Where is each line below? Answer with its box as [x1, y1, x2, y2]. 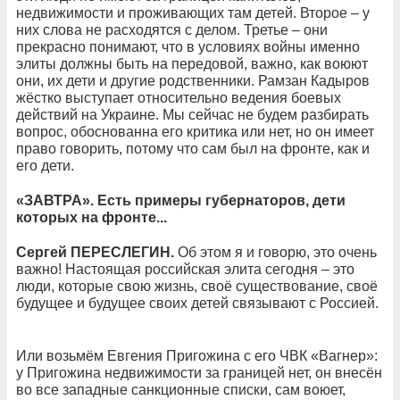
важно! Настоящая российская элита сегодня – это [16, 261, 354, 277]
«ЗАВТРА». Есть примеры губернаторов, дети [16, 192, 346, 208]
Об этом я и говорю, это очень [174, 244, 377, 260]
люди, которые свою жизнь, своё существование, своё [16, 278, 378, 294]
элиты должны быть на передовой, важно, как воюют [16, 55, 368, 71]
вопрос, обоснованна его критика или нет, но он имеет [16, 123, 374, 139]
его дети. [16, 157, 74, 173]
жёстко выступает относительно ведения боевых [16, 89, 341, 105]
